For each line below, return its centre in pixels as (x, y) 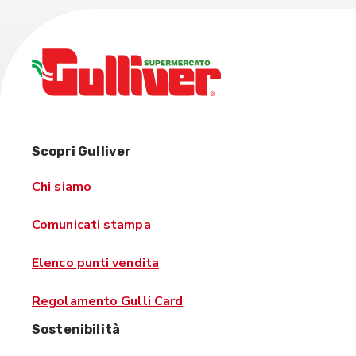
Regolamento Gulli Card (108, 301)
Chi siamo (62, 187)
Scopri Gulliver (82, 151)
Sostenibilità (76, 329)
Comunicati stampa (91, 225)
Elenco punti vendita (95, 263)
